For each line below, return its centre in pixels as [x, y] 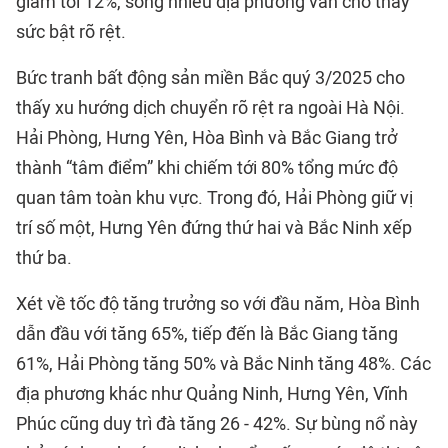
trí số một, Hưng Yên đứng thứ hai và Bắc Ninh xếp [214, 228]
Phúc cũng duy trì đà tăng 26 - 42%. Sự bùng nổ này [217, 424]
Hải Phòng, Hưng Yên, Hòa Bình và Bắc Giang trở [206, 138]
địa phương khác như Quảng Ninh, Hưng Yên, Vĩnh [212, 394]
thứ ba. [44, 258]
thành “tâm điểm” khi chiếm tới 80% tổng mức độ [207, 168]
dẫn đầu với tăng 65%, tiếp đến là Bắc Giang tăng [207, 334]
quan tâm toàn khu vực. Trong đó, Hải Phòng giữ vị [214, 198]
